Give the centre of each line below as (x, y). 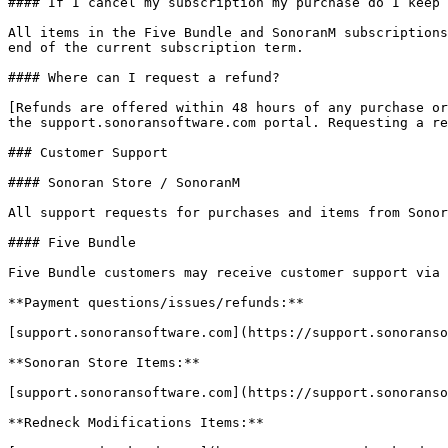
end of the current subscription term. (156, 47)
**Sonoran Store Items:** (104, 362)
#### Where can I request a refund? (144, 77)
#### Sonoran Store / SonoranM (124, 182)
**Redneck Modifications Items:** (136, 422)
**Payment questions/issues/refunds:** (156, 302)
